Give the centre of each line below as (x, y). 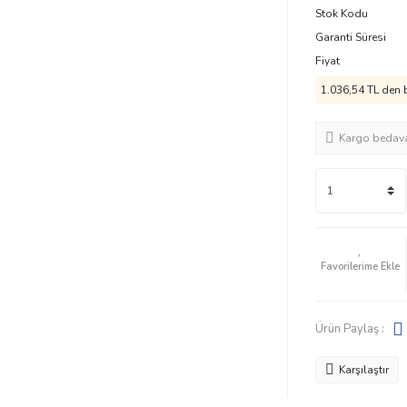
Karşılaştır (363, 370)
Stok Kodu (341, 14)
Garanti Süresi (350, 37)
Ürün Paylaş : (349, 328)
